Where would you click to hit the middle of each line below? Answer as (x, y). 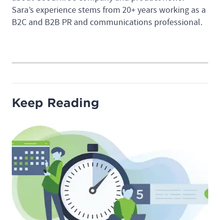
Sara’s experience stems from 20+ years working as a (109, 10)
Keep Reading (55, 103)
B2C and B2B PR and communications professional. (107, 22)
